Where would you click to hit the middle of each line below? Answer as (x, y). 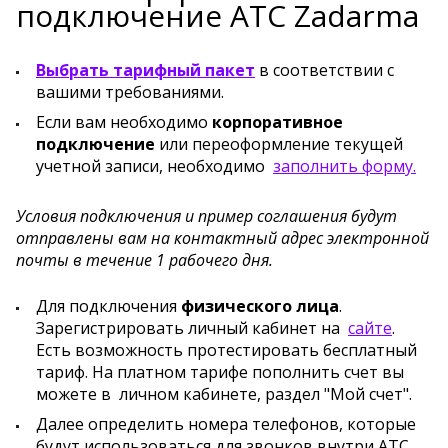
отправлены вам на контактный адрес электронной (222, 238)
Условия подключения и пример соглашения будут (206, 216)
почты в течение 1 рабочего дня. (144, 260)
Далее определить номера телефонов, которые (226, 424)
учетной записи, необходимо (154, 166)
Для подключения (108, 306)
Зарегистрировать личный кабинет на (192, 328)
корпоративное (277, 122)
